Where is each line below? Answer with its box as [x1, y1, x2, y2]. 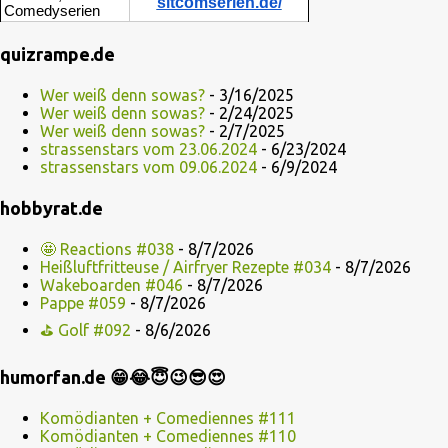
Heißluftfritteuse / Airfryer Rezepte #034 [40, 258, 331, 277]
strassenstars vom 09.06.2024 [40, 158, 257, 177]
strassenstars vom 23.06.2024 [40, 140, 257, 159]
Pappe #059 [40, 294, 126, 313]
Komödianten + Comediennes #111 [40, 409, 296, 428]
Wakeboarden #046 [40, 276, 183, 295]
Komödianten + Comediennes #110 [40, 427, 296, 446]
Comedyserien [4, 3, 100, 20]
